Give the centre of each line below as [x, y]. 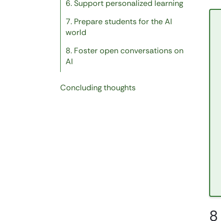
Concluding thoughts [98, 88]
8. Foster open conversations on [125, 51]
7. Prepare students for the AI [119, 22]
